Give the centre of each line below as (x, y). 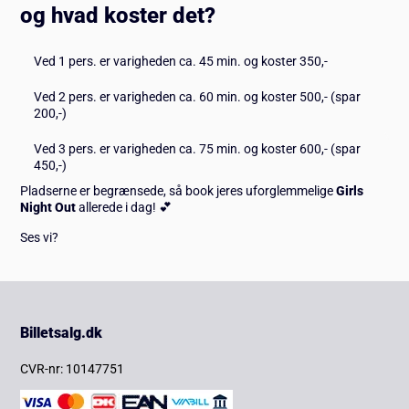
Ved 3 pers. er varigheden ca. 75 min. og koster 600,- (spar (197, 149)
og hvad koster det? (118, 15)
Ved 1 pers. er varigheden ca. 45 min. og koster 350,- (182, 61)
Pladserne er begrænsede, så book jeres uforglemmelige (178, 191)
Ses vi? (40, 237)
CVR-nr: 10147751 (73, 368)
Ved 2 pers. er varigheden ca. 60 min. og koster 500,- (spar (197, 97)
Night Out (48, 208)
